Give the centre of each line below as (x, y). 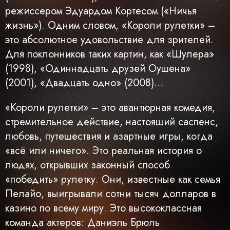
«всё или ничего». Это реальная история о (103, 151)
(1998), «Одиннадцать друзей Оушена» (98, 69)
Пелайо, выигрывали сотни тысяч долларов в (111, 194)
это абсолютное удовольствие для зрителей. (109, 40)
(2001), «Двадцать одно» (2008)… (84, 83)
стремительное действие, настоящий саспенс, (112, 122)
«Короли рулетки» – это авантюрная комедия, (110, 108)
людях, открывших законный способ (88, 165)
